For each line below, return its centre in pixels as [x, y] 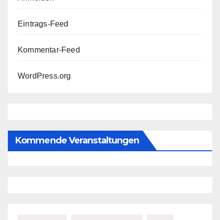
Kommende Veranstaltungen [77, 140]
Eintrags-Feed [43, 24]
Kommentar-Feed [49, 50]
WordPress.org [44, 76]
